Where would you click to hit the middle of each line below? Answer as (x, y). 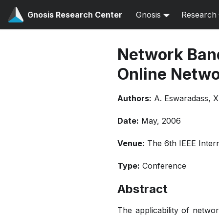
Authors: (134, 98)
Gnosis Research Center (75, 15)
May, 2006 (161, 121)
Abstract (142, 189)
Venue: (131, 143)
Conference (164, 166)
